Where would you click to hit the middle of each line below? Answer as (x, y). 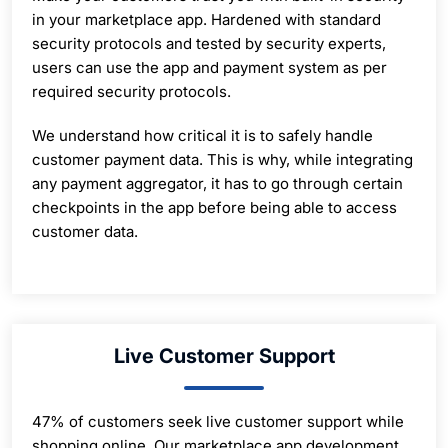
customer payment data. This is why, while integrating (222, 159)
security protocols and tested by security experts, (209, 43)
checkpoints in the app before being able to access (214, 207)
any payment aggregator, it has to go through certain (217, 183)
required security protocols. (131, 91)
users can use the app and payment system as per (209, 67)
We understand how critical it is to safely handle (202, 135)
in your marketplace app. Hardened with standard (206, 19)
